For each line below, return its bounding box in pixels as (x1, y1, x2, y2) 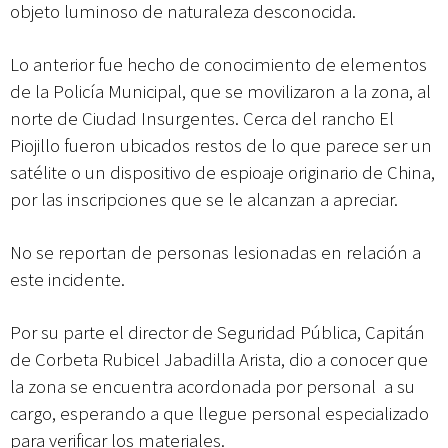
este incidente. (10, 268, 125, 292)
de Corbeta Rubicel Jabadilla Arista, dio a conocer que (10, 348, 428, 372)
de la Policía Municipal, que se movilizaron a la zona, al (10, 80, 431, 104)
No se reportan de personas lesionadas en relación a (10, 241, 421, 265)
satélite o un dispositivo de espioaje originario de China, (10, 161, 435, 185)
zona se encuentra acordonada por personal (28, 375, 376, 399)
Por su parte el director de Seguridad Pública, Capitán (10, 321, 425, 345)
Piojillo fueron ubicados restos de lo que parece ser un (10, 134, 432, 158)
